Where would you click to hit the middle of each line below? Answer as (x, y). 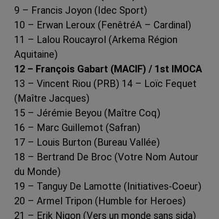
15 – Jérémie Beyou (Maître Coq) (87, 113)
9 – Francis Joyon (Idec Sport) (81, 10)
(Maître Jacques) (52, 98)
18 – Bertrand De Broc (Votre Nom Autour (106, 157)
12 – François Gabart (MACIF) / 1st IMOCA (108, 69)
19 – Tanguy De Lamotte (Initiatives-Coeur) (108, 186)
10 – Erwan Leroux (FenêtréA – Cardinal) (103, 25)
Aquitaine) (36, 54)
